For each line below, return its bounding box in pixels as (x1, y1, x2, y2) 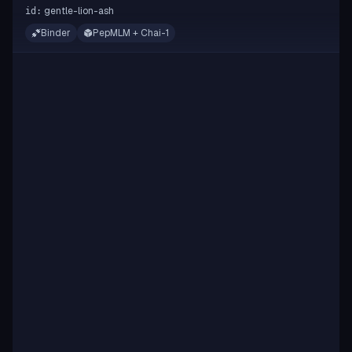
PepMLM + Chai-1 (93, 26, 169, 39)
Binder (41, 26, 71, 39)
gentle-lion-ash (44, 4, 114, 17)
